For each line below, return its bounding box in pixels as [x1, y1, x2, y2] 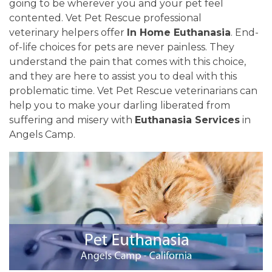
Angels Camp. [9, 129, 75, 140]
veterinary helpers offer [9, 27, 127, 38]
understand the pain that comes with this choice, [9, 56, 246, 67]
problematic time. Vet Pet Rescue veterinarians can [9, 85, 257, 97]
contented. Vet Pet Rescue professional [9, 12, 202, 24]
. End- [231, 27, 259, 38]
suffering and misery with [9, 114, 135, 126]
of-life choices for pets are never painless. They [9, 41, 234, 53]
